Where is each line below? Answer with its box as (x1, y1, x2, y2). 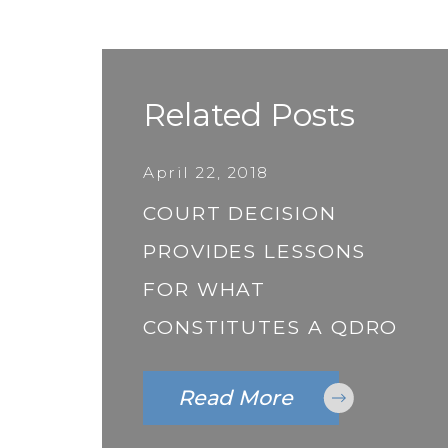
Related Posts (143, 96, 356, 135)
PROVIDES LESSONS (143, 239, 366, 263)
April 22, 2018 (143, 163, 269, 183)
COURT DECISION (143, 201, 337, 225)
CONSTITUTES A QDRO (143, 315, 399, 339)
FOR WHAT (143, 277, 267, 301)
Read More (177, 384, 293, 410)
